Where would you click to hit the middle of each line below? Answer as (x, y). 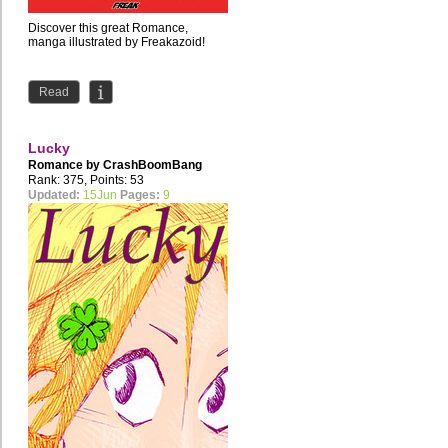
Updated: (54, 195)
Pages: (140, 195)
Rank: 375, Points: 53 (86, 180)
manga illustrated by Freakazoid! (116, 42)
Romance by (65, 165)
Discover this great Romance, (108, 28)
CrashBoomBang (152, 165)
